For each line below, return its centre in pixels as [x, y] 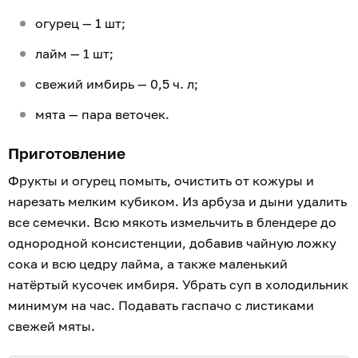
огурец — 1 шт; [82, 24]
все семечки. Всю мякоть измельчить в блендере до [172, 223]
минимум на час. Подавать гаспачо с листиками [161, 306]
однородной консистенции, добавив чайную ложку [172, 243]
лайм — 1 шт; [76, 54]
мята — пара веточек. [102, 115]
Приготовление [67, 153]
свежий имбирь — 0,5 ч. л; [118, 84]
